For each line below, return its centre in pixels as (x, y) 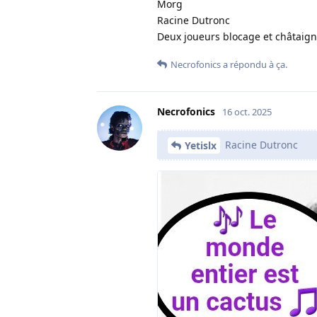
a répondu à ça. (254, 64)
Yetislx (201, 146)
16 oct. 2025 (247, 111)
